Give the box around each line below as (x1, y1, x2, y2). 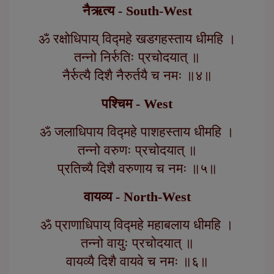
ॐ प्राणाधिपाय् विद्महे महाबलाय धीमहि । (40, 217, 234, 233)
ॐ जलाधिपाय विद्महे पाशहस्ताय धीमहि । (40, 124, 234, 140)
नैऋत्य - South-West (82, 3, 192, 19)
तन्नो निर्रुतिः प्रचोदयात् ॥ (74, 50, 200, 65)
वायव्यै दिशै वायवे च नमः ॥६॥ (65, 254, 209, 270)
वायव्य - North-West (83, 189, 191, 205)
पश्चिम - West (102, 96, 172, 112)
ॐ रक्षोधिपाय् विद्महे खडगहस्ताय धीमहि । (38, 31, 236, 47)
